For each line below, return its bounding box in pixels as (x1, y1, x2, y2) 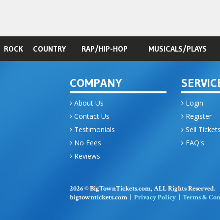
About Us (72, 98, 104, 108)
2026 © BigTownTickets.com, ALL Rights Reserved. (69, 184, 216, 193)
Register (184, 111, 212, 121)
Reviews (72, 151, 100, 161)
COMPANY (69, 76, 122, 90)
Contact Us (72, 111, 110, 121)
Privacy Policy (134, 193, 176, 202)
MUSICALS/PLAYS (148, 44, 207, 54)
